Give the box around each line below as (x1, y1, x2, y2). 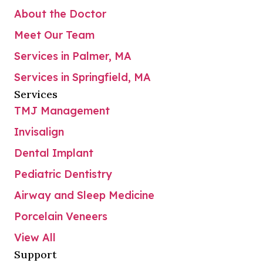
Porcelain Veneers (14, 210, 107, 224)
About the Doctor (14, 7, 106, 21)
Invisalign (14, 125, 64, 139)
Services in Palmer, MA (14, 49, 131, 63)
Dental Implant (14, 146, 93, 160)
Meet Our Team (14, 28, 95, 42)
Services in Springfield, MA (14, 70, 151, 85)
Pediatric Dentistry (14, 167, 112, 181)
